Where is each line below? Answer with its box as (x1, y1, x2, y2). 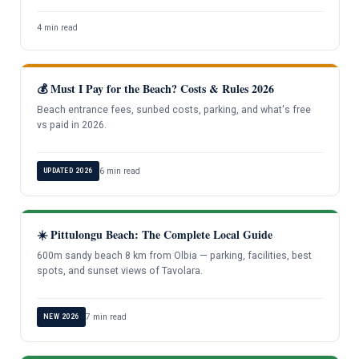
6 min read (99, 166, 140, 177)
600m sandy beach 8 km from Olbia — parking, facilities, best (36, 250, 312, 262)
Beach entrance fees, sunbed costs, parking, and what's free (36, 103, 311, 115)
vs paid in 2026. (36, 119, 107, 131)
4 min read (36, 22, 78, 33)
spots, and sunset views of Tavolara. (36, 265, 203, 277)
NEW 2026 (42, 313, 79, 321)
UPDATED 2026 (42, 167, 93, 175)
